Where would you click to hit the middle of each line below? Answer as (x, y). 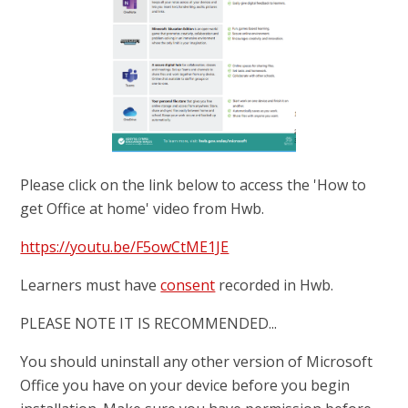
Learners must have (91, 286)
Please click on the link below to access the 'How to (194, 185)
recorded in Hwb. (275, 286)
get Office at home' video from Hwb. (143, 209)
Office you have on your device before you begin (185, 386)
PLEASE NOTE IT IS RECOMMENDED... (149, 324)
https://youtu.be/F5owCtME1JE (125, 247)
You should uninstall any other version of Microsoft (197, 362)
